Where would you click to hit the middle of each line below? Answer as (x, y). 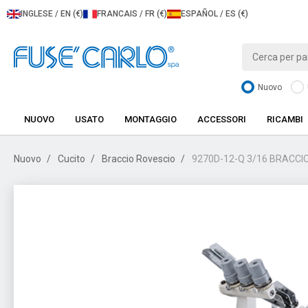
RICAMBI (285, 119)
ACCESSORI (222, 119)
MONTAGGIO (151, 119)
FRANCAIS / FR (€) (132, 14)
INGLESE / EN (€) (52, 14)
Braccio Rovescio (139, 159)
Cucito (71, 159)
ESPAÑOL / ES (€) (214, 14)
